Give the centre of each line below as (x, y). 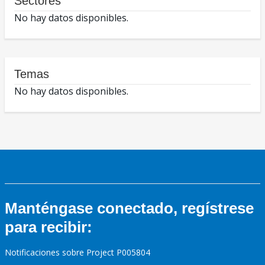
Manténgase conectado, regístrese (129, 209)
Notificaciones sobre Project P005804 (77, 253)
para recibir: (49, 227)
